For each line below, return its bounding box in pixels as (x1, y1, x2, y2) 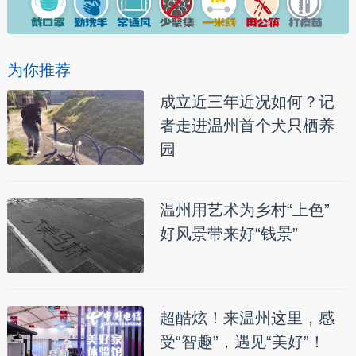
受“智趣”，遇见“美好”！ (159, 332, 325, 350)
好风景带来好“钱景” (159, 224, 298, 242)
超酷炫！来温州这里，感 (159, 308, 335, 327)
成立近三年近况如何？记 (159, 92, 335, 110)
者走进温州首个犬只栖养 (159, 116, 335, 134)
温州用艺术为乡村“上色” (159, 200, 330, 219)
